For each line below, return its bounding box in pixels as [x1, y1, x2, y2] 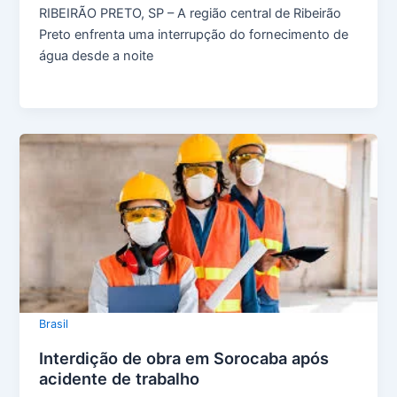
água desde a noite [39, 47, 154, 64]
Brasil [39, 316, 69, 331]
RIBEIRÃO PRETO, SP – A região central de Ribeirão [39, 4, 342, 21]
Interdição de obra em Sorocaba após [39, 347, 330, 368]
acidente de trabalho [39, 368, 200, 388]
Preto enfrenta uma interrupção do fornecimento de [39, 26, 349, 43]
